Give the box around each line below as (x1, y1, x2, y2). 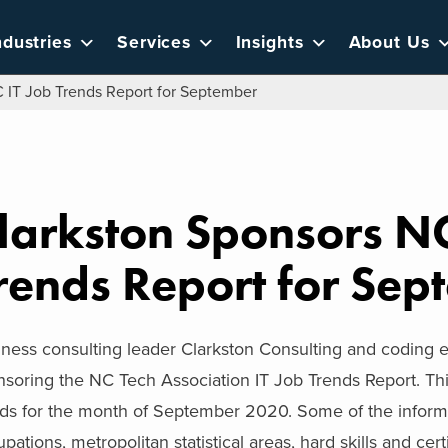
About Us (348, 32, 430, 53)
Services (117, 32, 192, 53)
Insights (235, 32, 305, 53)
